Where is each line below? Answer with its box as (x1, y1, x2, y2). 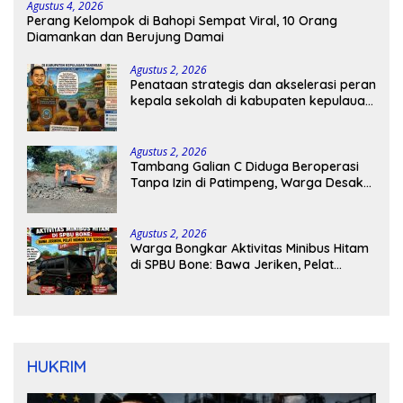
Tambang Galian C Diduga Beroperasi (130, 158, 359, 175)
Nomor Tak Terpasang (130, 273, 267, 290)
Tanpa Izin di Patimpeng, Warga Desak (130, 175, 363, 192)
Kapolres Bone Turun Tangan (130, 191, 305, 208)
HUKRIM (27, 356, 86, 378)
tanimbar (130, 109, 186, 126)
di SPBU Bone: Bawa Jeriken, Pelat (130, 256, 334, 273)
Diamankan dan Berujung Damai (27, 29, 224, 46)
